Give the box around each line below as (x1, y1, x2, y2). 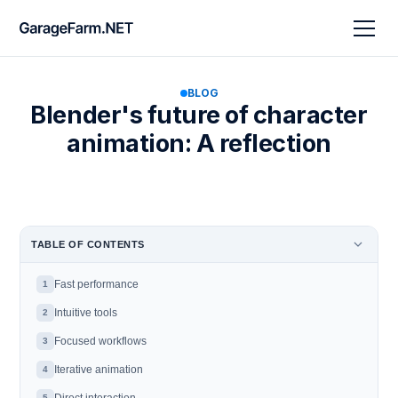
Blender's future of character (30, 100, 368, 130)
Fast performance (54, 278, 139, 291)
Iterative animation (54, 363, 144, 376)
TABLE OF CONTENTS (31, 239, 145, 250)
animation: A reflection (67, 129, 331, 158)
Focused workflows (54, 335, 147, 347)
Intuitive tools (54, 306, 118, 319)
